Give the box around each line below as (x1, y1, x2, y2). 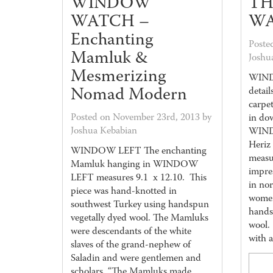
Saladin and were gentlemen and (70, 251, 201, 266)
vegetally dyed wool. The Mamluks (70, 211, 208, 226)
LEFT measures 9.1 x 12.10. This (70, 171, 207, 186)
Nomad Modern (70, 82, 187, 108)
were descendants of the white (70, 224, 191, 239)
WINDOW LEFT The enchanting (70, 144, 207, 159)
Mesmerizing (70, 64, 166, 90)
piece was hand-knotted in (70, 184, 177, 199)
